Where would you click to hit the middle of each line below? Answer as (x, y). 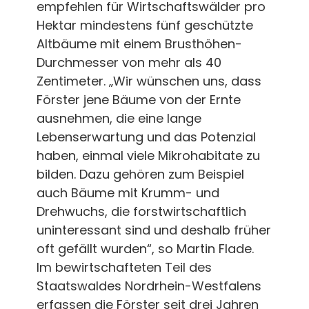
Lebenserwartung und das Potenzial (146, 137)
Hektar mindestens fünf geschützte (144, 25)
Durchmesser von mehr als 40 (129, 62)
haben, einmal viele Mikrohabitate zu (148, 155)
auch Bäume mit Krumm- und (128, 192)
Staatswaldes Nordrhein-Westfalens (149, 286)
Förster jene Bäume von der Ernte (138, 99)
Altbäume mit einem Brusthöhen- (139, 43)
